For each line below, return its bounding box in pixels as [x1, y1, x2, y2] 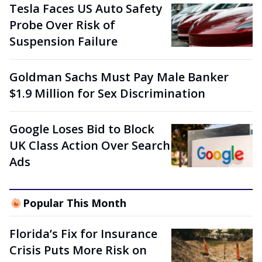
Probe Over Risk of [9, 17, 115, 33]
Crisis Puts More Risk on [9, 242, 147, 258]
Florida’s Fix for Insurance [9, 226, 157, 242]
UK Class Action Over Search [9, 137, 170, 153]
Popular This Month [22, 196, 126, 210]
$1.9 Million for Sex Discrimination [9, 85, 205, 101]
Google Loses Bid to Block [9, 121, 154, 137]
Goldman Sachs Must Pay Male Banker [9, 69, 229, 85]
